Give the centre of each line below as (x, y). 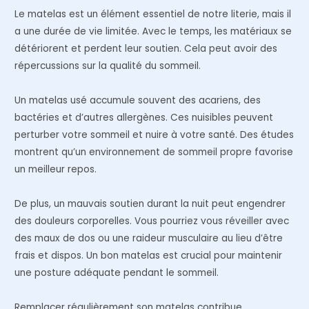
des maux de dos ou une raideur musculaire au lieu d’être (149, 239)
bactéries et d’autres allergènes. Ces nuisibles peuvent (144, 118)
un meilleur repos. (56, 170)
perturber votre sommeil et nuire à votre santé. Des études (154, 135)
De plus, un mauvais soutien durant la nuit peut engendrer (150, 204)
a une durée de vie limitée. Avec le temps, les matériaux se (153, 32)
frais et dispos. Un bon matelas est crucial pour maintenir (149, 256)
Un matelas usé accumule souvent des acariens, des (138, 101)
